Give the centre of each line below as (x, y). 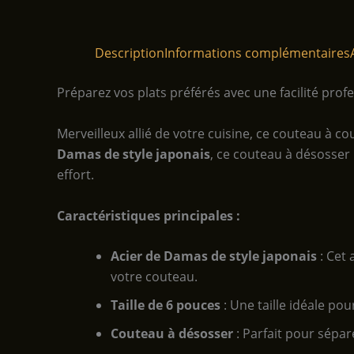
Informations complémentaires (257, 53)
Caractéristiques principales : (149, 215)
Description (130, 53)
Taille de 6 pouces (166, 305)
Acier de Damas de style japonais (214, 256)
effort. (75, 174)
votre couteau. (154, 277)
